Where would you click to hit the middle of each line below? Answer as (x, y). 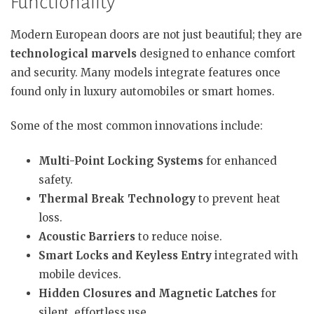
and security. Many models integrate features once (145, 72)
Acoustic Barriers (87, 236)
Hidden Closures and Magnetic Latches (148, 293)
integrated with (255, 255)
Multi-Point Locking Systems (121, 161)
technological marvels (74, 53)
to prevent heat (238, 198)
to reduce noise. (179, 236)
